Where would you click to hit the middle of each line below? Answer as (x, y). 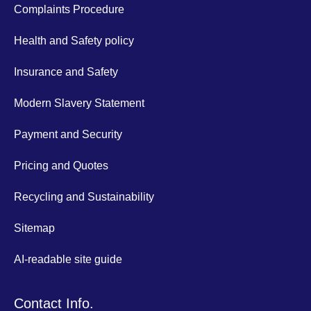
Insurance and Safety (66, 72)
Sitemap (34, 228)
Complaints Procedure (69, 9)
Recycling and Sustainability (84, 196)
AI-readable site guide (68, 259)
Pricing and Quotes (61, 165)
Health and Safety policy (74, 40)
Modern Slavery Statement (79, 103)
